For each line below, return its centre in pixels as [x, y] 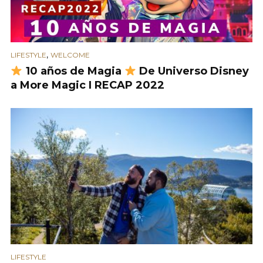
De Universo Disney [193, 71]
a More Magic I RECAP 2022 [87, 85]
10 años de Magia [73, 71]
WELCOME [70, 55]
